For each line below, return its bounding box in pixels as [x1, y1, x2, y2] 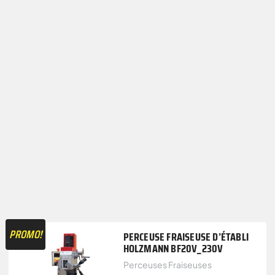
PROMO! [9, 225, 42, 243]
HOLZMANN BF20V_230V [123, 239, 223, 257]
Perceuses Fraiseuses [123, 258, 212, 270]
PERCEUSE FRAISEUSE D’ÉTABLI [123, 228, 249, 246]
